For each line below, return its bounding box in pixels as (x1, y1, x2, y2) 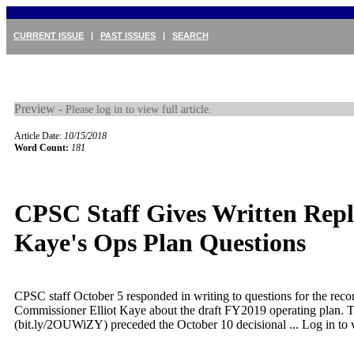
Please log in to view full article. (66, 103, 212, 115)
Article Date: (14, 130, 64, 141)
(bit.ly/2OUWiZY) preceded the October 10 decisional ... (14, 317, 302, 331)
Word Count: (14, 142, 69, 153)
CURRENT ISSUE (13, 31, 84, 40)
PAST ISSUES (100, 31, 156, 40)
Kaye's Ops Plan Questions (14, 228, 306, 258)
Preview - (14, 102, 66, 115)
